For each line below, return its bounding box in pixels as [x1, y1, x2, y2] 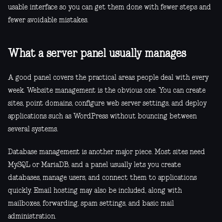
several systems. [8, 126, 58, 133]
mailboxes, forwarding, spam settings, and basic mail [8, 200, 174, 208]
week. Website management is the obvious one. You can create [8, 87, 206, 95]
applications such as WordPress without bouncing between [8, 113, 197, 120]
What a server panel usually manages [8, 49, 186, 60]
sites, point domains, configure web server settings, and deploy [8, 100, 207, 108]
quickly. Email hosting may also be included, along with [8, 187, 182, 195]
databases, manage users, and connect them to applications [8, 174, 197, 182]
